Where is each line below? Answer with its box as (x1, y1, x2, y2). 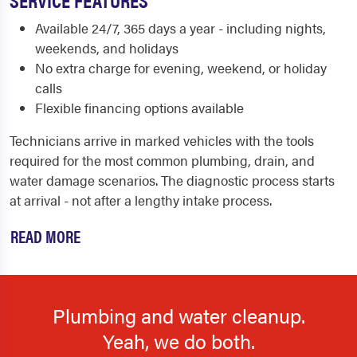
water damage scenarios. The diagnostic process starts (10, 171, 335, 190)
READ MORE (10, 224, 80, 249)
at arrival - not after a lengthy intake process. (10, 190, 272, 210)
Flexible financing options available (35, 98, 244, 118)
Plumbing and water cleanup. (52, 301, 305, 330)
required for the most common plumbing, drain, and (10, 151, 315, 171)
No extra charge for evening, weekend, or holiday (35, 58, 327, 78)
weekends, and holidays (35, 38, 178, 58)
